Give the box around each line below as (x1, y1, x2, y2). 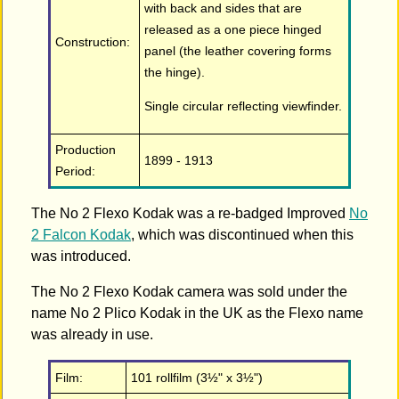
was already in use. (31, 327, 153, 343)
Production (55, 142, 117, 158)
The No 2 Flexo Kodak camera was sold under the (31, 284, 347, 300)
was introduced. (31, 248, 131, 265)
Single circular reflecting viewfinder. (144, 99, 343, 114)
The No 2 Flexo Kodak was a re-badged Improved (31, 206, 349, 222)
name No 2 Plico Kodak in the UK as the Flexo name (31, 305, 363, 322)
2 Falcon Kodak (31, 227, 131, 243)
